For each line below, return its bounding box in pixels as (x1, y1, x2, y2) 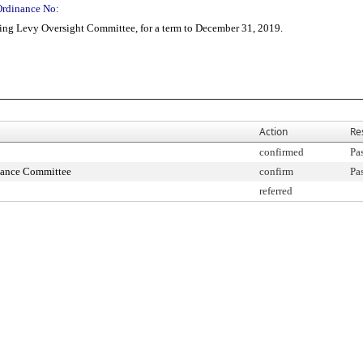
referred (259, 185, 293, 197)
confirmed (259, 146, 304, 158)
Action (259, 125, 288, 139)
